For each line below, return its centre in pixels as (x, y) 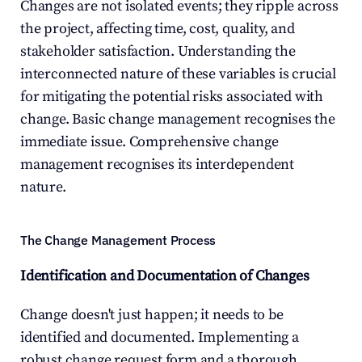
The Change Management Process (118, 240)
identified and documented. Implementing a (160, 337)
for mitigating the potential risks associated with (172, 97)
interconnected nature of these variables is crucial (178, 74)
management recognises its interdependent (157, 164)
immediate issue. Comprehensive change (149, 142)
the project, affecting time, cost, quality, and (158, 29)
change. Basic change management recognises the (178, 119)
